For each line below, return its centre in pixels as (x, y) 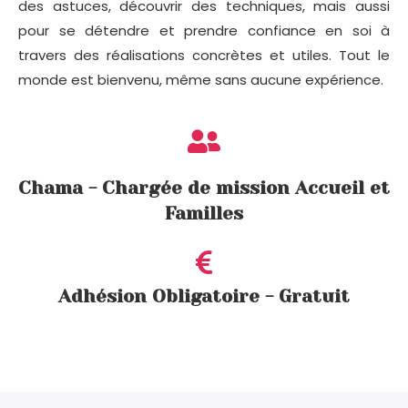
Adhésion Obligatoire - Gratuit (204, 297)
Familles (204, 214)
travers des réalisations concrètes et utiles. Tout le (204, 56)
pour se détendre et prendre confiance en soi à (204, 31)
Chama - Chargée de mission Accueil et (204, 189)
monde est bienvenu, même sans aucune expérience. (201, 80)
